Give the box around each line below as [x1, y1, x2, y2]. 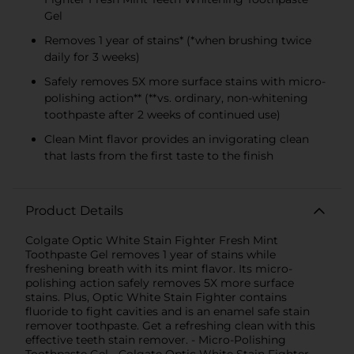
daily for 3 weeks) [44, 49, 140, 64]
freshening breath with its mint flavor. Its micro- [25, 261, 292, 276]
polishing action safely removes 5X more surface [25, 275, 294, 290]
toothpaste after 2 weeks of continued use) [44, 107, 281, 122]
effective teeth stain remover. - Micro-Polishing [25, 332, 286, 347]
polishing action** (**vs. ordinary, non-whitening [44, 90, 308, 105]
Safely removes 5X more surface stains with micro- [44, 73, 326, 88]
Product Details [25, 202, 123, 218]
